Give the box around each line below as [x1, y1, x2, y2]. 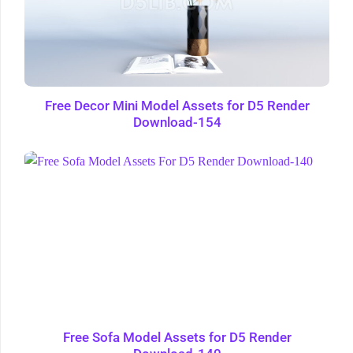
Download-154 [132, 114, 221, 130]
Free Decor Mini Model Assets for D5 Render [44, 98, 310, 113]
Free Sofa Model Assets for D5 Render [62, 330, 292, 346]
